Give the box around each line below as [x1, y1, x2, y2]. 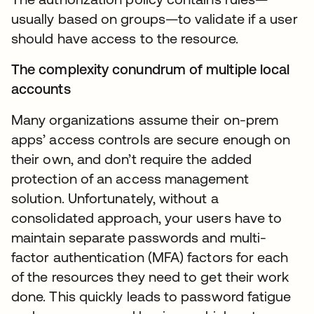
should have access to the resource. [11, 30, 238, 47]
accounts [11, 81, 71, 97]
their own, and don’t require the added [11, 151, 252, 168]
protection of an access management [11, 170, 249, 187]
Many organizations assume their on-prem [11, 111, 279, 128]
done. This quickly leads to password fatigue [11, 288, 292, 305]
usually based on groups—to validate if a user [11, 11, 298, 27]
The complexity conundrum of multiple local [11, 61, 290, 78]
